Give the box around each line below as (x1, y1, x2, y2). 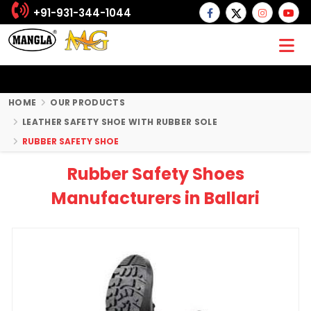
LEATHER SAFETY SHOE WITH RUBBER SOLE (22, 116, 217, 128)
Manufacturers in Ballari (51, 187, 260, 210)
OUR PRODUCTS (50, 96, 125, 108)
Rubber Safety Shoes (67, 162, 244, 185)
